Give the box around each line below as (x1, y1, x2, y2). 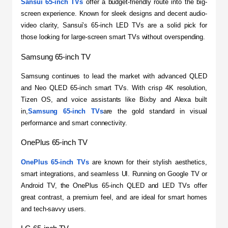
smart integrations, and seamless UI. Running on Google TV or (21, 169, 207, 178)
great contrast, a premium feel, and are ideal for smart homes (21, 193, 207, 201)
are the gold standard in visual (103, 107, 207, 115)
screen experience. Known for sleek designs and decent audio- (21, 10, 207, 18)
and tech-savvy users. (21, 205, 86, 213)
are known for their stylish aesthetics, (89, 158, 207, 166)
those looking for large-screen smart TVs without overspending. (21, 33, 206, 41)
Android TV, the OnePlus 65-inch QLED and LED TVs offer (21, 181, 207, 189)
